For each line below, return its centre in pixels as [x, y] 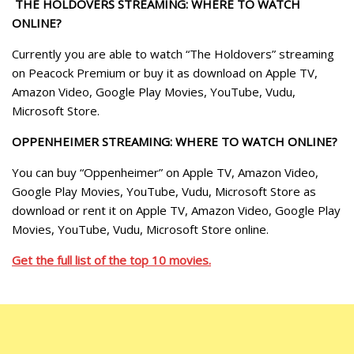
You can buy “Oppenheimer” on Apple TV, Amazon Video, [165, 172]
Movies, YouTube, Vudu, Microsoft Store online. [140, 229]
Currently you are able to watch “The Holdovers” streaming [173, 53]
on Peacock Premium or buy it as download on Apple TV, [165, 72]
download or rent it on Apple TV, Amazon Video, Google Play [176, 210]
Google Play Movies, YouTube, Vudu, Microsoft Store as [164, 191]
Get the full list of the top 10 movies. [111, 260]
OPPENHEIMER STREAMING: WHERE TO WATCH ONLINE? [175, 141]
